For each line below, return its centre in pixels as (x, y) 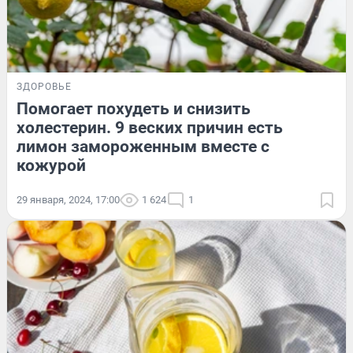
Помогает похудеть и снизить (134, 109)
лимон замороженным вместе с (143, 147)
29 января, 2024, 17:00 (68, 200)
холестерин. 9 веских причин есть (150, 128)
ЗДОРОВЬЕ (44, 87)
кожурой (51, 166)
